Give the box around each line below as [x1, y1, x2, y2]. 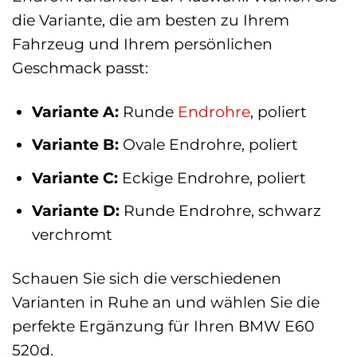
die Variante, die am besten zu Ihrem [12, 10, 289, 29]
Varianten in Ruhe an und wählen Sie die [12, 292, 320, 312]
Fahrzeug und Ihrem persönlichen [12, 33, 273, 53]
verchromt [31, 225, 112, 245]
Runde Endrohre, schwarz [119, 201, 321, 221]
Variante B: [31, 135, 119, 155]
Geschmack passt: [12, 57, 148, 77]
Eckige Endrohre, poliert [117, 167, 306, 187]
